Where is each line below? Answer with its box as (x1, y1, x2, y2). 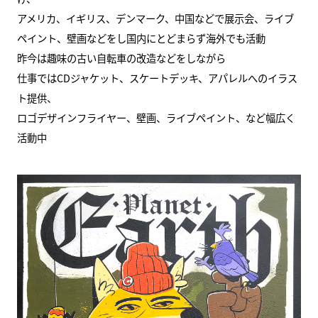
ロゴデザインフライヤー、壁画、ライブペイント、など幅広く (16, 110, 295, 126)
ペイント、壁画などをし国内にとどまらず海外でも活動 (16, 31, 265, 46)
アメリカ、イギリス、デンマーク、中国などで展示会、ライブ (16, 11, 294, 26)
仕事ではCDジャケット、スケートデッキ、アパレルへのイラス (16, 70, 297, 86)
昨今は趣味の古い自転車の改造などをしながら (16, 50, 226, 66)
